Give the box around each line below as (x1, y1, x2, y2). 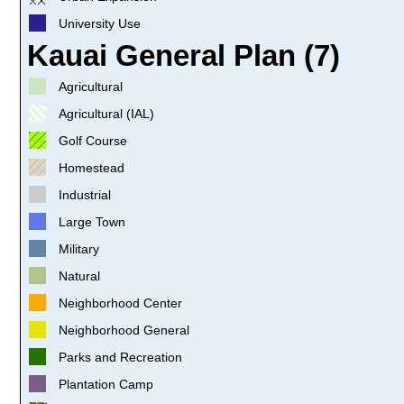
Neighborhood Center (59, 295, 182, 310)
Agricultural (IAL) (59, 106, 154, 121)
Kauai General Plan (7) (27, 38, 340, 72)
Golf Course (59, 133, 127, 148)
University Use (59, 15, 141, 31)
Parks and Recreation (59, 349, 182, 364)
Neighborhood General (59, 322, 189, 337)
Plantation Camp (59, 376, 153, 391)
